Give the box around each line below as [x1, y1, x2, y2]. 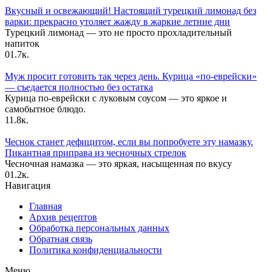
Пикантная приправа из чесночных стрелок [5, 148, 186, 158]
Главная [29, 201, 62, 212]
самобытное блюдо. [5, 104, 86, 115]
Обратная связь [29, 234, 92, 245]
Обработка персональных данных [29, 223, 169, 234]
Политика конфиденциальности [29, 245, 162, 256]
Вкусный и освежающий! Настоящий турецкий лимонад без [5, 5, 256, 16]
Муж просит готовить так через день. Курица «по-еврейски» [5, 71, 257, 82]
